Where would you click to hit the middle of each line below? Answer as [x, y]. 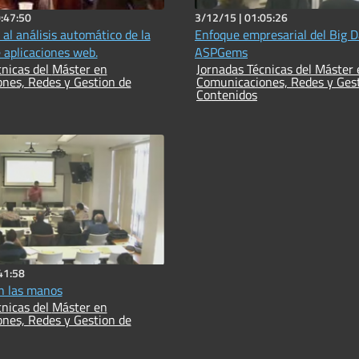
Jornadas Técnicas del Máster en [256, 69]
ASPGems [221, 52]
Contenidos [227, 95]
